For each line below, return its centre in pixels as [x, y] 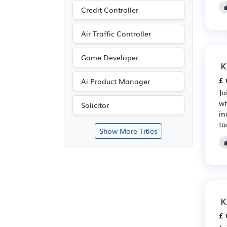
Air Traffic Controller [116, 33]
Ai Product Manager [116, 81]
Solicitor [95, 105]
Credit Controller [110, 10]
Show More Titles [128, 131]
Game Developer [110, 57]
